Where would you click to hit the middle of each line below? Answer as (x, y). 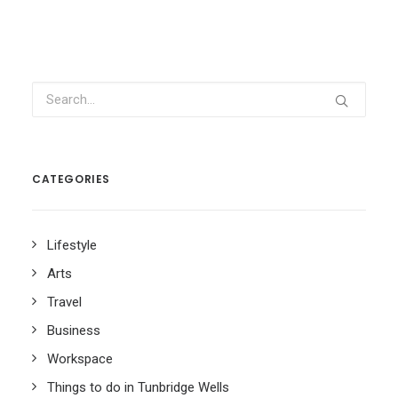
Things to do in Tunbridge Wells (138, 387)
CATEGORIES (71, 179)
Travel (64, 302)
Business (74, 330)
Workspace (80, 359)
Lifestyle (72, 245)
